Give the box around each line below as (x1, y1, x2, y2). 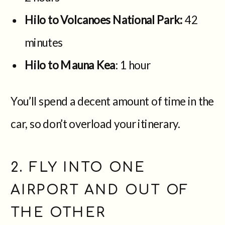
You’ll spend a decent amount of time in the (11, 94, 214, 108)
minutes (25, 35, 63, 49)
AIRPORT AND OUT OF (11, 182, 189, 197)
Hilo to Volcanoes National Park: (25, 13, 183, 26)
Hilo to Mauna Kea (25, 57, 116, 71)
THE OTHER (11, 204, 106, 219)
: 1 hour (115, 57, 151, 71)
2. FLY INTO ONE (11, 159, 146, 175)
